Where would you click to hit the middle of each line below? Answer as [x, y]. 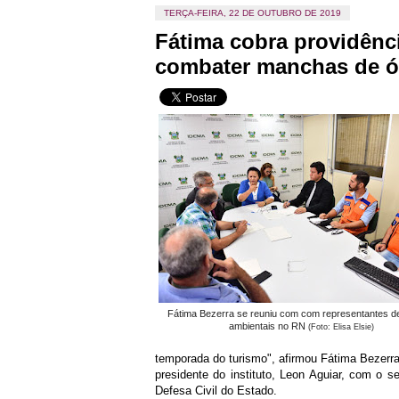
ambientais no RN [268, 326]
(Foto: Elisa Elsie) [341, 327]
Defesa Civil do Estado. [216, 391]
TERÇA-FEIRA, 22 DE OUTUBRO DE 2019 [252, 13]
